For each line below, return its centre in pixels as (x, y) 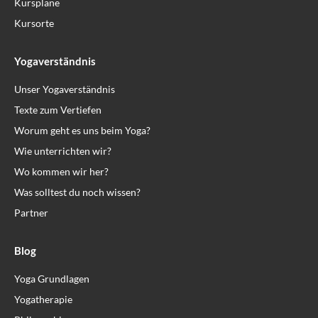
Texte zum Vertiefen (58, 110)
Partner (31, 213)
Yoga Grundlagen (52, 279)
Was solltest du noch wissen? (77, 192)
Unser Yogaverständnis (65, 89)
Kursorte (34, 23)
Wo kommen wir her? (61, 172)
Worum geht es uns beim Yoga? (82, 131)
